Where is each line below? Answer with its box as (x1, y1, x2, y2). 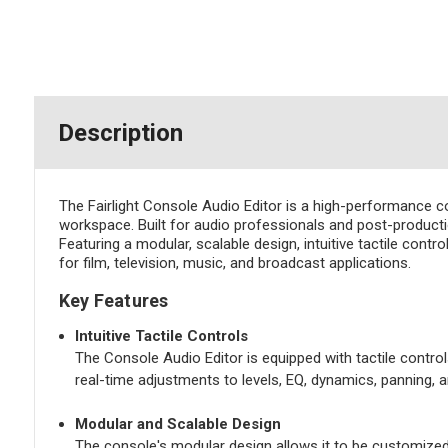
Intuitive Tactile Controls (74, 327, 248, 346)
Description (57, 119, 183, 148)
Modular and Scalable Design (74, 415, 281, 434)
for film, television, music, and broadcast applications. (58, 254, 411, 273)
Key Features (58, 290, 169, 312)
